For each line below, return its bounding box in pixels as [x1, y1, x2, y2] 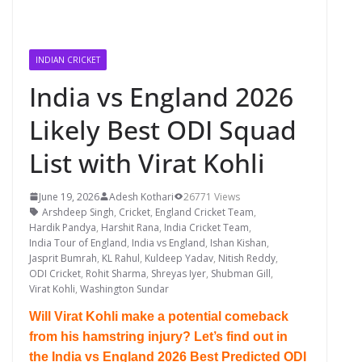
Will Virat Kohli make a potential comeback [29, 309, 288, 323]
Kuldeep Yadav [145, 250, 213, 265]
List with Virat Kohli [29, 145, 265, 180]
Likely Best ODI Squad [29, 112, 297, 147]
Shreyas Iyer [151, 266, 206, 280]
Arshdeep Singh [42, 204, 114, 219]
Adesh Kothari [109, 189, 174, 204]
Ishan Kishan [210, 235, 267, 250]
